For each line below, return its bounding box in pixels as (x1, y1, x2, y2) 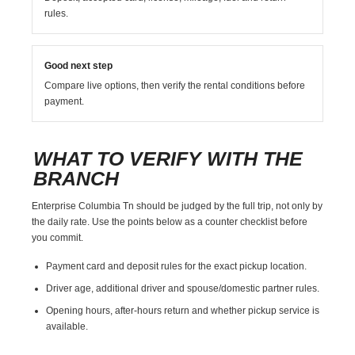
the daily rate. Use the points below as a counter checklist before (32, 216, 308, 227)
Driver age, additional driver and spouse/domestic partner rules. (46, 282, 320, 294)
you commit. (32, 231, 84, 243)
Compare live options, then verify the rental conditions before (44, 79, 306, 91)
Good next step (44, 59, 113, 71)
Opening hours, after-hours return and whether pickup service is (46, 304, 320, 316)
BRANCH (33, 166, 120, 189)
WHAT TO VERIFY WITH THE (33, 147, 303, 170)
